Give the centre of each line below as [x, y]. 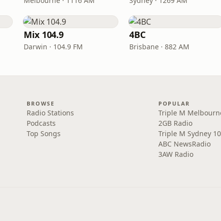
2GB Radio [175, 123]
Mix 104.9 [44, 35]
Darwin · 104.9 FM [53, 47]
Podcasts [41, 123]
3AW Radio [176, 154]
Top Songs [44, 133]
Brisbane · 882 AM [159, 47]
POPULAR [174, 103]
